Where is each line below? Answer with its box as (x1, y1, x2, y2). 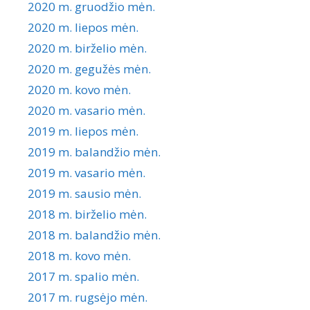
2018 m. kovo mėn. (28, 248, 131, 264)
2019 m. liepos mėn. (28, 123, 138, 140)
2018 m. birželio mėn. (28, 206, 147, 223)
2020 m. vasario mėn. (28, 102, 145, 119)
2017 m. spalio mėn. (28, 268, 139, 285)
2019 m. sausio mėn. (28, 185, 141, 202)
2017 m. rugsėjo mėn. (28, 289, 147, 306)
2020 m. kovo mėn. (28, 82, 131, 98)
